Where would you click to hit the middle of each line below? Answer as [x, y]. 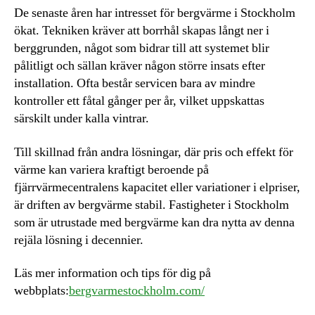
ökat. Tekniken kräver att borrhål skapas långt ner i [142, 31]
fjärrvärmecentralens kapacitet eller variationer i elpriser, [157, 187]
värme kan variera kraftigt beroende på [111, 169]
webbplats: [41, 291]
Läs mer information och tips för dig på [112, 274]
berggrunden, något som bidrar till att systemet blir [142, 49]
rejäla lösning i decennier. [79, 240]
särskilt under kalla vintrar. [82, 119]
